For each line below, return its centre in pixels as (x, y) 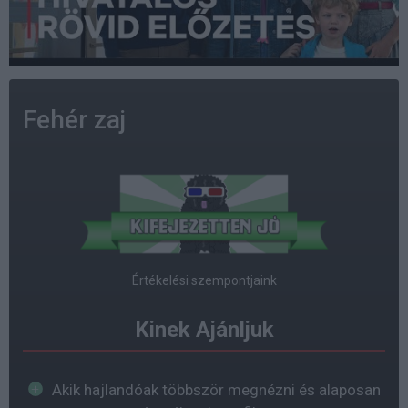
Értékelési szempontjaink (204, 280)
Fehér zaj (74, 120)
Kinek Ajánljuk (204, 329)
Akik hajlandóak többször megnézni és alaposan (216, 389)
